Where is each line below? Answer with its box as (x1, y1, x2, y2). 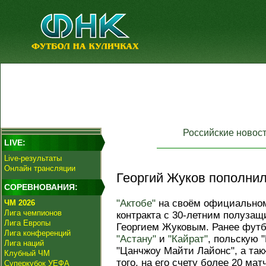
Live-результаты (4, 154, 62, 163)
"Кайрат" (168, 233, 208, 245)
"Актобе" (116, 198, 156, 209)
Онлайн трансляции (4, 164, 75, 173)
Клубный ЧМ (4, 249, 50, 258)
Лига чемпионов (4, 208, 62, 217)
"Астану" (116, 233, 156, 245)
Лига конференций (4, 229, 71, 237)
